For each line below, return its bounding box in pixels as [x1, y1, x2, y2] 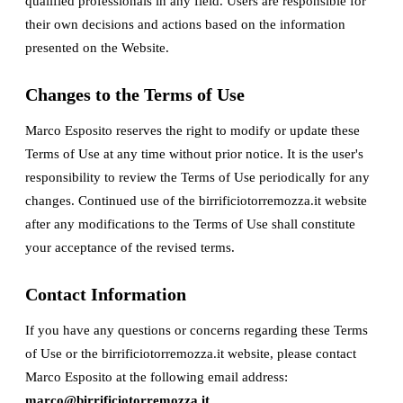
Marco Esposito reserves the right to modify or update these [25, 123, 360, 138]
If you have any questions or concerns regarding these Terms [25, 323, 368, 337]
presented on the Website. [25, 40, 169, 55]
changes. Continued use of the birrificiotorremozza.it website [25, 193, 367, 208]
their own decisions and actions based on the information [25, 17, 345, 31]
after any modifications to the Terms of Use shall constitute [25, 217, 355, 231]
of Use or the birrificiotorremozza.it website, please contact [25, 346, 356, 361]
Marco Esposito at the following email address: [25, 370, 288, 384]
